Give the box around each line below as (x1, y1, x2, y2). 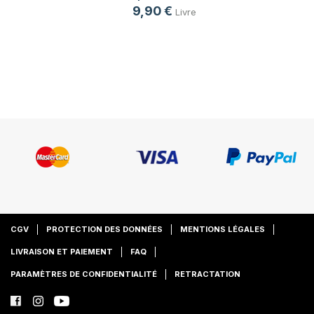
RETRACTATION (175, 269, 240, 279)
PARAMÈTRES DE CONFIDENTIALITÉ (11, 269, 157, 279)
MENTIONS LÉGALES (180, 224, 265, 234)
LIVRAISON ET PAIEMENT (11, 247, 113, 257)
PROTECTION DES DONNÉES (46, 224, 163, 234)
